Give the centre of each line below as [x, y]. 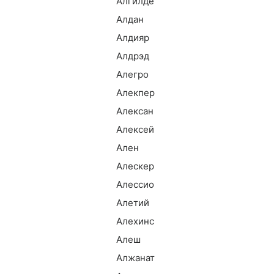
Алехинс [135, 221]
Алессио [135, 184]
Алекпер [135, 93]
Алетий [133, 203]
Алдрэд [133, 56]
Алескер [135, 166]
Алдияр [133, 38]
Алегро [132, 74]
